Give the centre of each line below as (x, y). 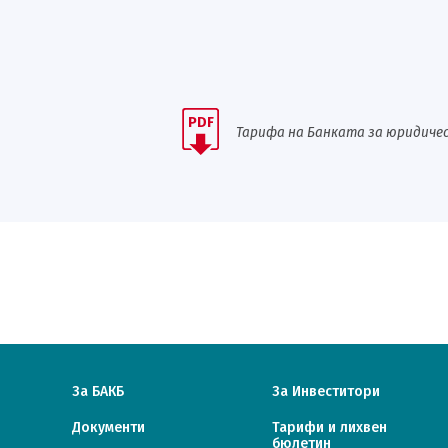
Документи (108, 427)
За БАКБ (98, 391)
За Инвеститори (326, 391)
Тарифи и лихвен (329, 427)
